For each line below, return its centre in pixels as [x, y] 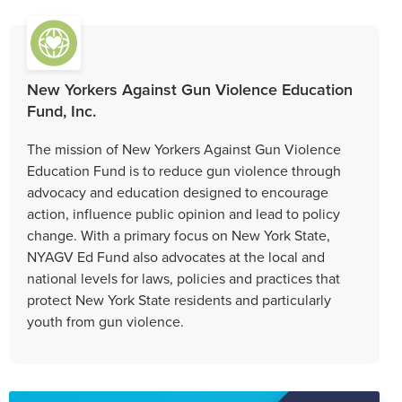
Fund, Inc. [61, 110]
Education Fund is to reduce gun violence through [184, 170]
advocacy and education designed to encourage [178, 192]
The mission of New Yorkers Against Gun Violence [184, 149]
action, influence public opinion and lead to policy [184, 213]
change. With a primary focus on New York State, [179, 235]
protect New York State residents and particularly [179, 299]
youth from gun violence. [105, 321]
